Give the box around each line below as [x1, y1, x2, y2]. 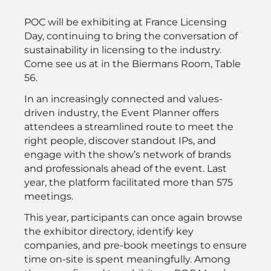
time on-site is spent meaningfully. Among [24, 253, 230, 265]
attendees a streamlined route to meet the [24, 120, 233, 132]
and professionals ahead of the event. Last [24, 162, 227, 174]
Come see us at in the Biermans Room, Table [24, 57, 241, 70]
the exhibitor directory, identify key [24, 225, 194, 237]
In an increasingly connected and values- [24, 93, 223, 105]
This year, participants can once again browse [24, 211, 243, 223]
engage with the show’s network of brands [24, 148, 231, 160]
